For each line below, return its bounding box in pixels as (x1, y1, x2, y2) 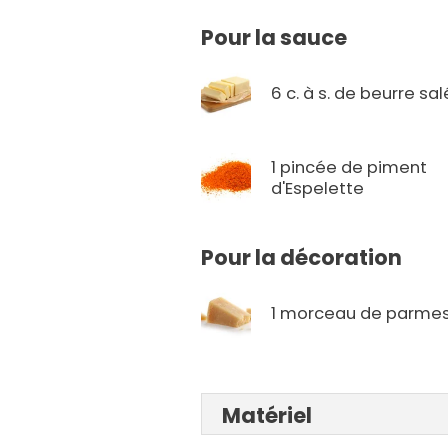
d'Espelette (271, 177, 365, 201)
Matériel (222, 401, 313, 431)
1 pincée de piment (271, 156, 428, 180)
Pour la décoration (201, 243, 403, 273)
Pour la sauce (201, 23, 348, 53)
